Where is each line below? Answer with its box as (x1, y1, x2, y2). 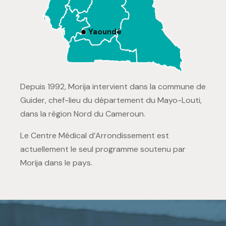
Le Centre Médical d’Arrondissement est (20, 130, 169, 141)
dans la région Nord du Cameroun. (20, 108, 145, 119)
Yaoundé (88, 26, 122, 37)
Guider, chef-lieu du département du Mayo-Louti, (20, 94, 202, 105)
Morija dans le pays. (20, 157, 94, 168)
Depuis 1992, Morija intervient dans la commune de (20, 81, 206, 92)
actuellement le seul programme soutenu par (20, 143, 186, 154)
